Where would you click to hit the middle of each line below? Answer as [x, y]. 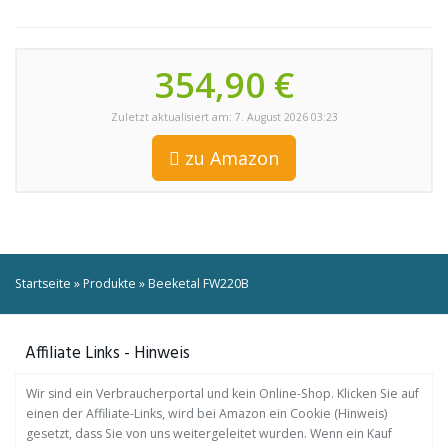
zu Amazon [229, 158]
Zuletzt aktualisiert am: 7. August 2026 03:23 [224, 117]
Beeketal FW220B [198, 283]
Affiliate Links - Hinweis [107, 353]
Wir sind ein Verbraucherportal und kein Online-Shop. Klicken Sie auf [222, 393]
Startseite [43, 283]
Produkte [109, 283]
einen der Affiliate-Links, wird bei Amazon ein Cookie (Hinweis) [206, 413]
